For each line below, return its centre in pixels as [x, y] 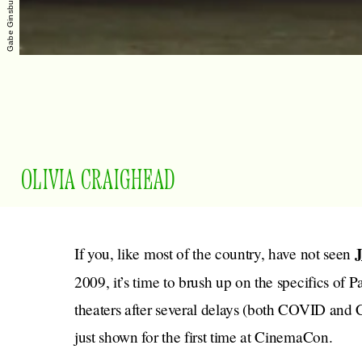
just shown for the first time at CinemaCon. [204, 337]
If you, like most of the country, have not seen [215, 253]
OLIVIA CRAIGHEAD [99, 181]
